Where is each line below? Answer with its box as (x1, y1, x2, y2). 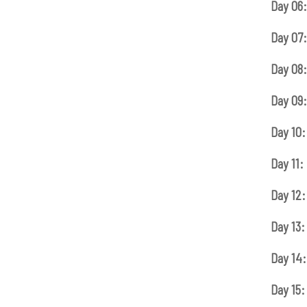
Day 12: (270, 187, 306, 204)
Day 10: (270, 124, 306, 140)
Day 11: (270, 156, 304, 172)
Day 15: (270, 282, 305, 298)
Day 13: (270, 219, 305, 235)
